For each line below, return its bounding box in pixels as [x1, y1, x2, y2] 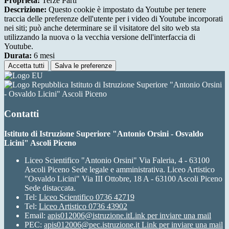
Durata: [4, 51, 32, 60]
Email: [25, 211, 48, 220]
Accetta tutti [8, 62, 44, 70]
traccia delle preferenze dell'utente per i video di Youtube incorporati [4, 14, 223, 24]
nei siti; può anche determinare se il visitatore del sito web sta [4, 24, 200, 33]
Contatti [4, 108, 39, 119]
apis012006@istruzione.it [48, 211, 130, 220]
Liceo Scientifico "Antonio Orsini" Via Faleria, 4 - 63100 [25, 155, 210, 165]
